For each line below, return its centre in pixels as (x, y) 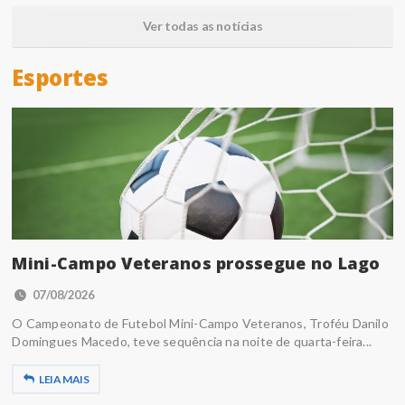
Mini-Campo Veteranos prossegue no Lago (196, 264)
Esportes (60, 78)
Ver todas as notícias (202, 26)
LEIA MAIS (64, 380)
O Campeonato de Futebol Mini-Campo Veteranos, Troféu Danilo (200, 324)
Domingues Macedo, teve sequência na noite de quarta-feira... (192, 342)
